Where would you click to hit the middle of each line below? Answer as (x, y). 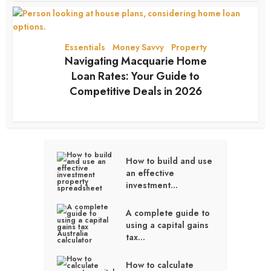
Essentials (85, 47)
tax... (136, 237)
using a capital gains (168, 225)
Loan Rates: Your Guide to (135, 76)
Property (189, 47)
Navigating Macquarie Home (135, 61)
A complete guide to (168, 213)
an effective (150, 173)
